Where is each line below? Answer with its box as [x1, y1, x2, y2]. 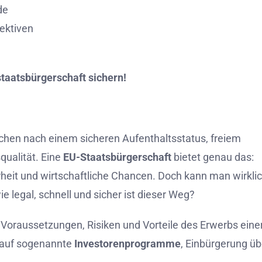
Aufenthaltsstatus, [122, 132, 211, 144]
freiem [211, 132, 241, 144]
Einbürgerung [185, 237, 250, 250]
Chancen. [111, 170, 158, 182]
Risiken [87, 219, 123, 231]
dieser [137, 188, 168, 201]
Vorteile [143, 219, 181, 231]
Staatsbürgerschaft [80, 151, 171, 163]
